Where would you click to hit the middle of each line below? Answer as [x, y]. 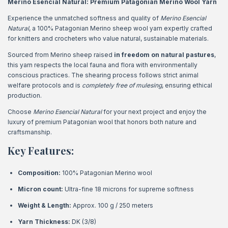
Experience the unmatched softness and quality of [84, 18]
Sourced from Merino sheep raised [61, 54]
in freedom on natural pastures [164, 54]
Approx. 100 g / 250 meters [113, 205]
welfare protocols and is [45, 85]
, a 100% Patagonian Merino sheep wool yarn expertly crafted [121, 28]
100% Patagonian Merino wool [106, 173]
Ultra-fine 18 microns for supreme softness [129, 189]
